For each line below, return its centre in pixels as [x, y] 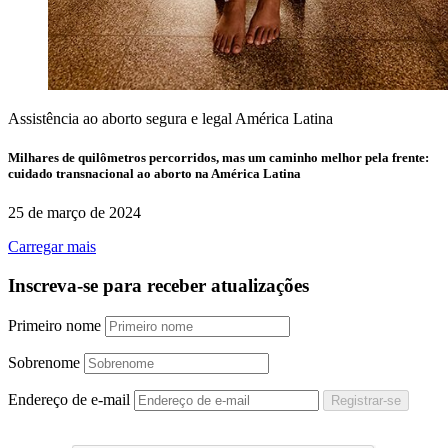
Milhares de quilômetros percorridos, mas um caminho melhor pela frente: [218, 158]
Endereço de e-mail [69, 399]
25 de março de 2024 [74, 213]
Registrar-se [366, 400]
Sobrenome [44, 362]
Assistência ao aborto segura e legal [120, 118]
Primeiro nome [54, 325]
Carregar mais [52, 247]
